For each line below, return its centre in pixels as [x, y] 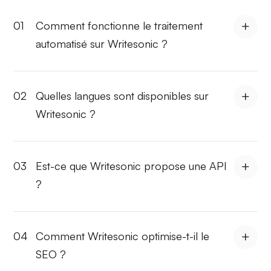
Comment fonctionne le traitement [119, 25]
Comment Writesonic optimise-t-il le [123, 236]
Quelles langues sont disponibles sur [122, 95]
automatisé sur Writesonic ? [102, 43]
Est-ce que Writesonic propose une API [132, 165]
